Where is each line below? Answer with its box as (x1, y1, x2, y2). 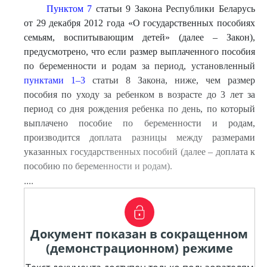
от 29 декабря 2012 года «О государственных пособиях (24, 18, 255, 28)
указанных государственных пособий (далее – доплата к (24, 147, 255, 157)
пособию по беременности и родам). (24, 161, 172, 171)
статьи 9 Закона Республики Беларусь (92, 4, 256, 14)
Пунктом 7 (46, 4, 92, 14)
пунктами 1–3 (24, 75, 85, 85)
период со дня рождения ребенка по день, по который (24, 104, 255, 114)
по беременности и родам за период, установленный (24, 61, 255, 71)
